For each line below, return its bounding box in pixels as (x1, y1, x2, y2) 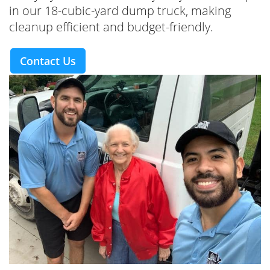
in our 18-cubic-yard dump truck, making (9, 2, 231, 19)
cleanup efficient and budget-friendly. (9, 19, 213, 36)
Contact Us (20, 54, 76, 69)
